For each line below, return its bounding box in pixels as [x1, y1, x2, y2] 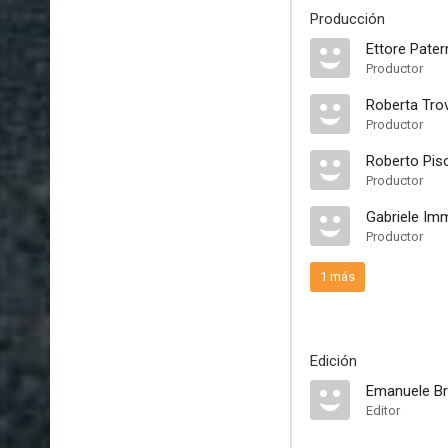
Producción [310, 10, 385, 28]
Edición [310, 352, 357, 370]
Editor [366, 403, 400, 418]
